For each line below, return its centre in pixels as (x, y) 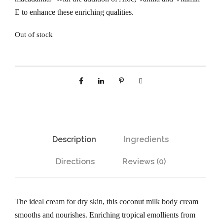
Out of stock (34, 35)
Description (74, 139)
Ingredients (146, 139)
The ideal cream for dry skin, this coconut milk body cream (107, 202)
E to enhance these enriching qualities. (74, 12)
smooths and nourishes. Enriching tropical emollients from (105, 215)
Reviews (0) (144, 162)
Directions (75, 162)
